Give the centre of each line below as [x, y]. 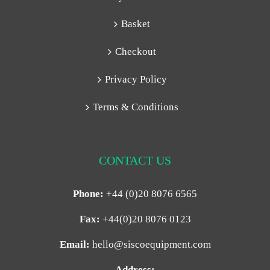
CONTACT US [135, 160]
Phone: [88, 193]
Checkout [136, 51]
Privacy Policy [136, 79]
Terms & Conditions [136, 107]
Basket [136, 24]
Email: [74, 244]
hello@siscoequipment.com [151, 244]
